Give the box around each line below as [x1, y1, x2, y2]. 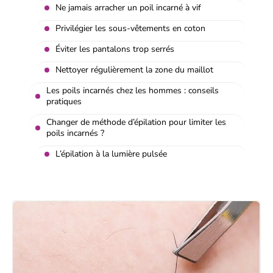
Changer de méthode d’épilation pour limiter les [46, 116, 226, 128]
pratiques [46, 95, 82, 107]
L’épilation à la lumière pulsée [55, 147, 167, 160]
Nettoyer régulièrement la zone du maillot [55, 63, 213, 76]
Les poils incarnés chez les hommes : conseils [46, 84, 219, 96]
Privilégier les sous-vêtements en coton [55, 22, 205, 34]
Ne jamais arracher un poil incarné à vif [55, 1, 201, 13]
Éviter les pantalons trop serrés [55, 43, 174, 55]
